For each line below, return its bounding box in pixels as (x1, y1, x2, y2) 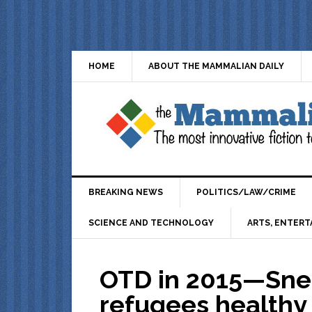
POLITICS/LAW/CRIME (196, 187, 296, 198)
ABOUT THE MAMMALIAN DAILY (148, 61, 284, 71)
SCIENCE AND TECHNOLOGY (88, 217, 214, 228)
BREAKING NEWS (88, 187, 163, 198)
